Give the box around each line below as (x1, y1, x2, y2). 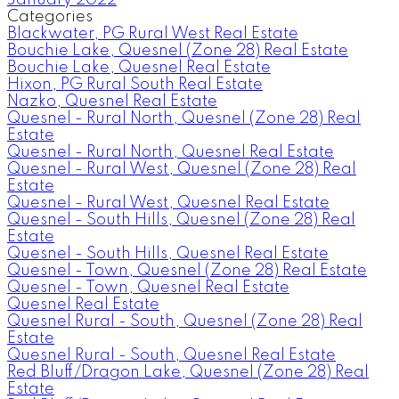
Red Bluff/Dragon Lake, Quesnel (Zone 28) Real (7, 363, 369, 380)
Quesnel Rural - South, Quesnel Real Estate (7, 346, 336, 363)
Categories (7, 8, 93, 25)
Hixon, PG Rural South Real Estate (7, 76, 263, 93)
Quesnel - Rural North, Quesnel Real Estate (7, 143, 334, 160)
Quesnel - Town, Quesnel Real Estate (7, 279, 289, 296)
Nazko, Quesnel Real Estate (7, 93, 217, 110)
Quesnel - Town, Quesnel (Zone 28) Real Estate (7, 262, 367, 279)
